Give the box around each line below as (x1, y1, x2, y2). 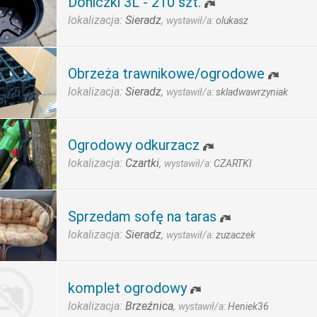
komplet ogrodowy (68, 279, 187, 296)
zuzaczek (216, 229, 255, 241)
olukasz (216, 15, 248, 26)
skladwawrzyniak (216, 86, 288, 98)
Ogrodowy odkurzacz (68, 137, 200, 154)
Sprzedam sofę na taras (68, 208, 217, 225)
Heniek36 (228, 301, 269, 312)
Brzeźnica (125, 299, 173, 313)
